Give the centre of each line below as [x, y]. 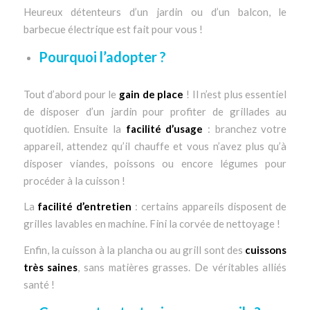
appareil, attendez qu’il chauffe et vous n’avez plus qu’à [155, 146]
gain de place [152, 94]
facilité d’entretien [85, 207]
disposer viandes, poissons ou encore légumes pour [155, 163]
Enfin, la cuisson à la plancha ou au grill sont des [134, 250]
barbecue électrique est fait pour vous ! [113, 29]
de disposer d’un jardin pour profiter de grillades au [155, 111]
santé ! [39, 285]
